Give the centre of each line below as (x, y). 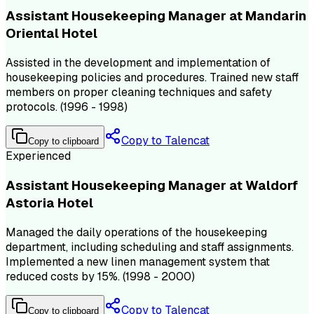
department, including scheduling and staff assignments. (150, 247)
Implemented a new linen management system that (138, 261)
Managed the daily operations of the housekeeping (136, 232)
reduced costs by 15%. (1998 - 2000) (100, 276)
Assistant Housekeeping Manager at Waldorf (152, 185)
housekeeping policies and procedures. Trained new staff (152, 78)
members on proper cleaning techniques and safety (139, 93)
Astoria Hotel (49, 203)
